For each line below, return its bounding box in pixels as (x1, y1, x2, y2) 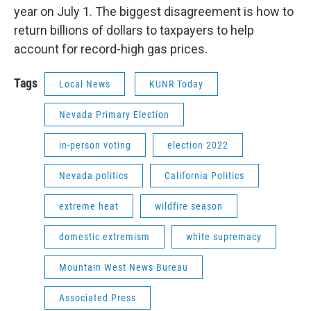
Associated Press (59, 292, 136, 303)
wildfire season (155, 201, 223, 212)
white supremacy (186, 231, 262, 242)
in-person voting (59, 140, 131, 151)
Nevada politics (59, 170, 128, 181)
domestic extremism (59, 231, 150, 242)
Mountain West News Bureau (59, 262, 188, 273)
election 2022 (167, 140, 228, 151)
